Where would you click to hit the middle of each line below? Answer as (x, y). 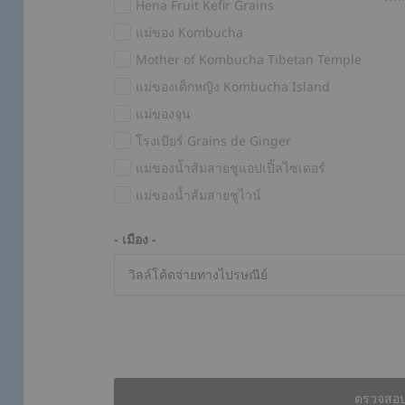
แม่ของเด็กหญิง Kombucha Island (233, 86)
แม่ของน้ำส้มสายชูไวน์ (199, 194)
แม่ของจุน (164, 113)
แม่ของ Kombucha (190, 32)
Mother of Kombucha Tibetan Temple (249, 59)
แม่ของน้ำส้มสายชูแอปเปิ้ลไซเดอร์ (231, 167)
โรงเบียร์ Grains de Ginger (214, 140)
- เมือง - (136, 239)
